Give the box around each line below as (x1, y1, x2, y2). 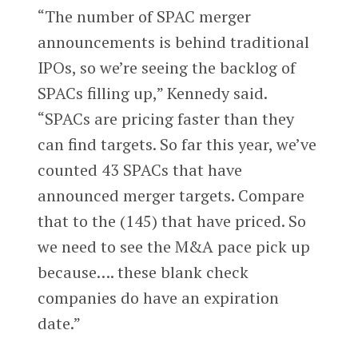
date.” (37, 312, 81, 334)
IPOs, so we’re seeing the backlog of (37, 57, 296, 78)
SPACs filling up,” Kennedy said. (37, 82, 267, 104)
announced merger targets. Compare (37, 185, 304, 206)
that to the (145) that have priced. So (37, 210, 306, 232)
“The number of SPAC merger (37, 6, 251, 27)
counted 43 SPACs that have (37, 159, 242, 181)
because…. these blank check (37, 261, 249, 283)
